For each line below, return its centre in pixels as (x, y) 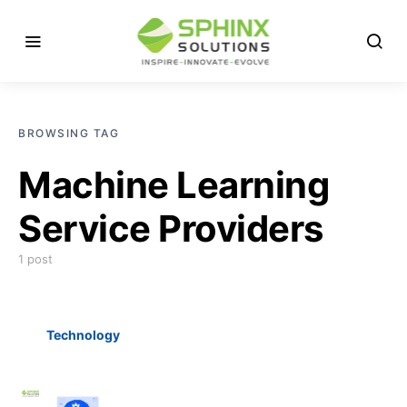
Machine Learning (174, 185)
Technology (83, 335)
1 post (35, 259)
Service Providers (171, 228)
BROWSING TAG (69, 133)
